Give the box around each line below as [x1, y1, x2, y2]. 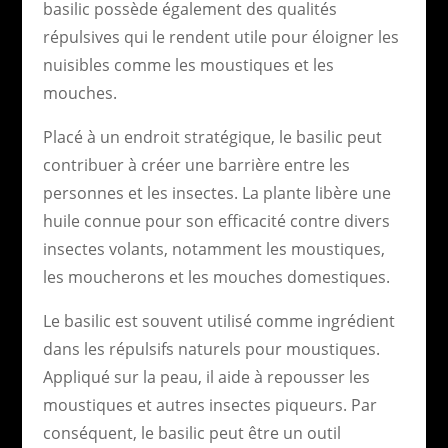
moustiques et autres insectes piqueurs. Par [42, 393, 377, 416]
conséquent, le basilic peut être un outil [42, 421, 341, 444]
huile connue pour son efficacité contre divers [42, 209, 390, 232]
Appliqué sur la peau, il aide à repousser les [42, 365, 370, 388]
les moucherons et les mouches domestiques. [42, 265, 390, 288]
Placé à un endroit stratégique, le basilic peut [42, 125, 382, 148]
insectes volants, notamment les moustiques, [42, 237, 385, 260]
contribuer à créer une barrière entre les [42, 153, 350, 176]
